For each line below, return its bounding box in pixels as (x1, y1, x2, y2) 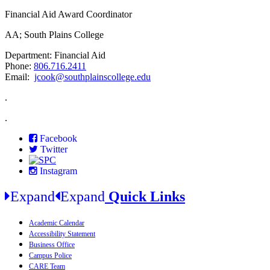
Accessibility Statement (29, 230, 95, 239)
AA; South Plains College (5, 30, 104, 40)
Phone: (5, 61, 34, 72)
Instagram (40, 166, 77, 176)
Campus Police (29, 251, 72, 260)
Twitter (40, 144, 67, 154)
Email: (5, 72, 34, 83)
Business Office (29, 240, 75, 250)
